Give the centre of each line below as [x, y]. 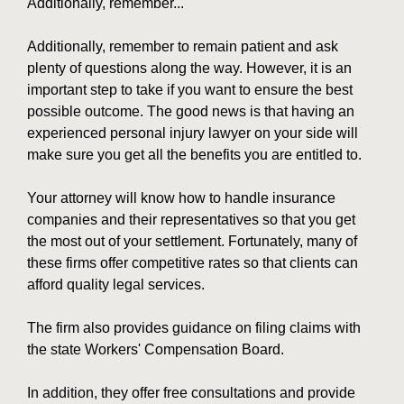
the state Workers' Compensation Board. [156, 350]
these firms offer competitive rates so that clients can [193, 263]
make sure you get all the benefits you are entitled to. [194, 155]
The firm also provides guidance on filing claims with [194, 328]
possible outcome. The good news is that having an [191, 112]
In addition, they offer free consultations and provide [191, 393]
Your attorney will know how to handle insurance [181, 198]
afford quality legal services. [116, 285]
